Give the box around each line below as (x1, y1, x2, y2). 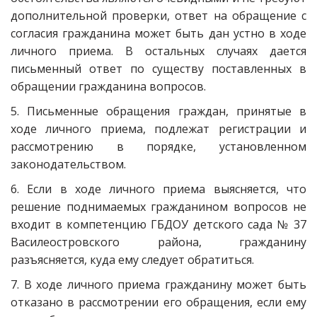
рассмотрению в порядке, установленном (11, 139, 306, 154)
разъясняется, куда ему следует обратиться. (11, 252, 257, 267)
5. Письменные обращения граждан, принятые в (11, 103, 306, 119)
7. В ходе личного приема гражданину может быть (11, 277, 306, 292)
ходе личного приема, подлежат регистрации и (11, 121, 306, 137)
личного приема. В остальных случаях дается (11, 43, 306, 59)
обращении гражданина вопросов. (11, 79, 206, 94)
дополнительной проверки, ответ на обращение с (11, 8, 306, 23)
